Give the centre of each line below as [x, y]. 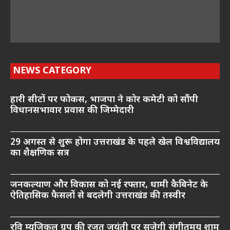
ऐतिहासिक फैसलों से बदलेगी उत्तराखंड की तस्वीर [98, 196]
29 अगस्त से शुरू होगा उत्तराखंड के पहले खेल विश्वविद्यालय [115, 142]
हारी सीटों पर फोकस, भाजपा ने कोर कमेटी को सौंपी [104, 100]
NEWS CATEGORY [52, 71]
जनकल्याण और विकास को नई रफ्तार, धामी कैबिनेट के [109, 185]
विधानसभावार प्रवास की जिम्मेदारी [72, 110]
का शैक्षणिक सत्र [40, 153]
